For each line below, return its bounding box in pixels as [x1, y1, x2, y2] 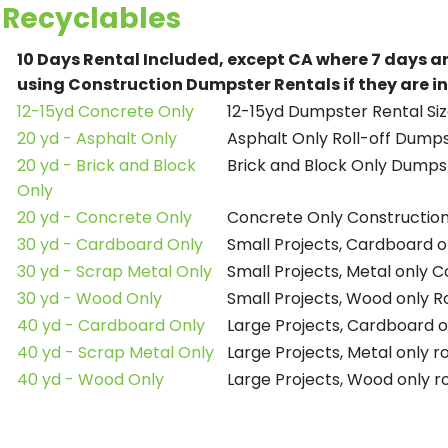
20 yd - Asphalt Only [17, 127, 177, 150]
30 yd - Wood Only [17, 287, 162, 310]
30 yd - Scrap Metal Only [17, 260, 212, 283]
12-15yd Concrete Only [17, 100, 194, 123]
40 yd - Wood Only [17, 368, 164, 391]
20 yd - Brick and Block [17, 154, 196, 177]
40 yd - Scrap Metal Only [17, 341, 214, 364]
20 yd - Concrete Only [17, 206, 192, 229]
